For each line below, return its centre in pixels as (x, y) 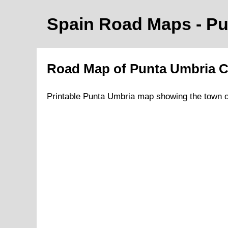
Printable (65, 97)
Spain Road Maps (121, 24)
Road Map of (88, 69)
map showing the (169, 97)
